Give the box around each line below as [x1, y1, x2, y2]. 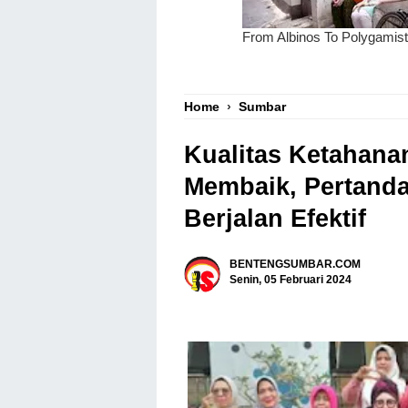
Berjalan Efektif [184, 205, 366, 233]
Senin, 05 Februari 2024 [229, 272, 352, 286]
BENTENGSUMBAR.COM [229, 257, 361, 270]
